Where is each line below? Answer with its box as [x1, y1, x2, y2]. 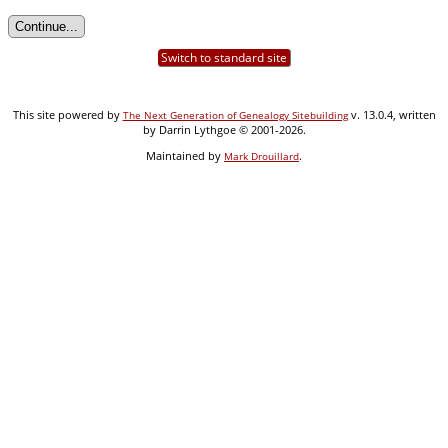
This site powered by [12, 106, 123, 122]
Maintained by [146, 147, 224, 163]
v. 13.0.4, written [347, 106, 436, 122]
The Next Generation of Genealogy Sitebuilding [122, 107, 348, 122]
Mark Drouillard [224, 148, 299, 163]
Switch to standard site [157, 48, 290, 66]
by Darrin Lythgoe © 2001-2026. [142, 121, 306, 137]
